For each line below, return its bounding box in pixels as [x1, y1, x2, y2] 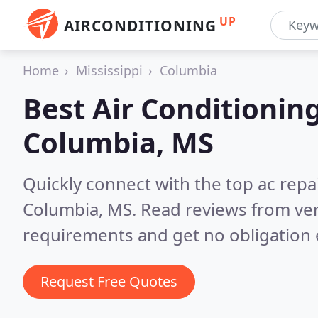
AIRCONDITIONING [64, 16, 216, 35]
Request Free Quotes [40, 272, 177, 291]
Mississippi [76, 62, 143, 79]
